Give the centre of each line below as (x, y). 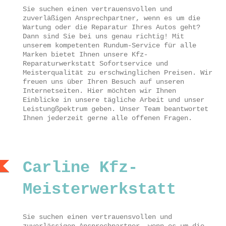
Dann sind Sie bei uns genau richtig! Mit (103, 37)
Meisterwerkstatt (99, 190)
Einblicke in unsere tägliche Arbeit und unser (114, 100)
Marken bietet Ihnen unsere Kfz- (85, 55)
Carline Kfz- (80, 168)
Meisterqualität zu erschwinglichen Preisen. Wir (118, 73)
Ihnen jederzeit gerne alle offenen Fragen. (107, 118)
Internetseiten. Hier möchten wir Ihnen (99, 91)
